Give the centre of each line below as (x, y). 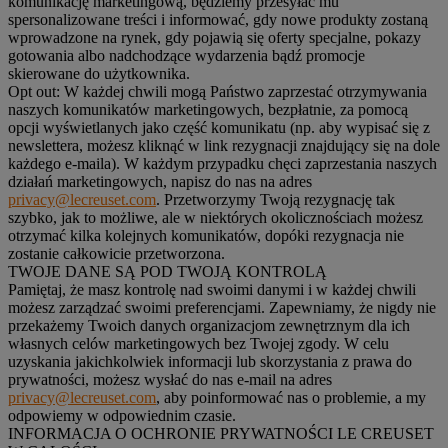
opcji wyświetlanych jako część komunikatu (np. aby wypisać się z (219, 127)
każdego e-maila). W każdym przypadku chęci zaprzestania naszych (222, 163)
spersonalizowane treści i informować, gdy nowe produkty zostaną (218, 19)
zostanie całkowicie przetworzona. (116, 253)
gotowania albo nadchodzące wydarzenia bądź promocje (186, 55)
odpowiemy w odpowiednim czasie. (122, 415)
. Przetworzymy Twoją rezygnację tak (275, 199)
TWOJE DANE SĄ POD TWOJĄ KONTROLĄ (167, 271)
